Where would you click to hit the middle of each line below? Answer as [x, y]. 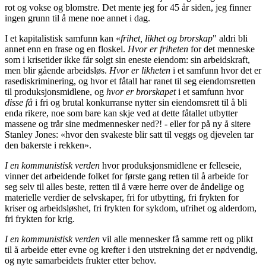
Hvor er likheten [140, 71]
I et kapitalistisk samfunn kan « [63, 39]
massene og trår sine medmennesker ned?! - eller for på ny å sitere [128, 124]
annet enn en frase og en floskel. [66, 49]
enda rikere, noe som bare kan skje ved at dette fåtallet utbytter [121, 113]
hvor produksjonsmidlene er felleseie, [171, 166]
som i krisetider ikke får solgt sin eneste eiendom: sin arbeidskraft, [127, 60]
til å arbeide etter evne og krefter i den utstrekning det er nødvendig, [131, 250]
